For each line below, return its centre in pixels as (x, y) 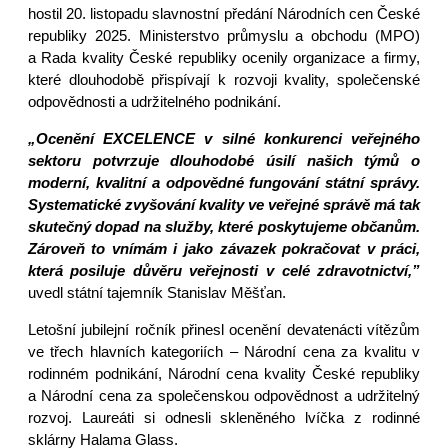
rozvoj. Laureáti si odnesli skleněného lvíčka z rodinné (224, 418)
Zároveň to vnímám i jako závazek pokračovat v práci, (224, 249)
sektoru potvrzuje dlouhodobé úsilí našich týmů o (224, 161)
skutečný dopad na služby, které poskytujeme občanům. (224, 227)
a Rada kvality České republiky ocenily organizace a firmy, (224, 58)
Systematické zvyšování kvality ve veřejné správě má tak (224, 205)
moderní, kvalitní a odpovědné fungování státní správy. (224, 183)
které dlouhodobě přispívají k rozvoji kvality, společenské (224, 80)
